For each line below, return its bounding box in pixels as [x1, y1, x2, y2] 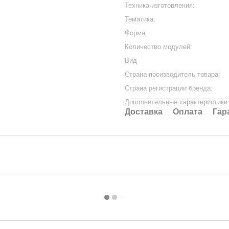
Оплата [173, 107, 202, 116]
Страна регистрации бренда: [125, 84, 213, 92]
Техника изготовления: [125, 2, 195, 9]
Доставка [125, 107, 163, 116]
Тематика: [125, 15, 155, 23]
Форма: [125, 29, 147, 37]
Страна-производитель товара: [125, 71, 220, 78]
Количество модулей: [125, 43, 192, 51]
